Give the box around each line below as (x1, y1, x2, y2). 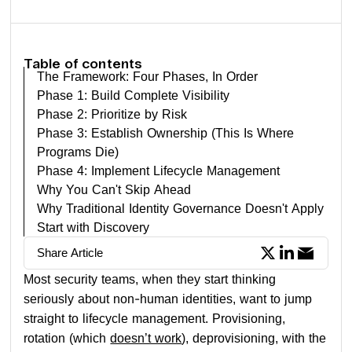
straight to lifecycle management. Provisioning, (24, 310, 286, 326)
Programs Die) (37, 144, 119, 159)
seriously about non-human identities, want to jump (24, 291, 313, 306)
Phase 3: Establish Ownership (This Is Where (37, 125, 295, 141)
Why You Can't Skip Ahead (37, 181, 192, 197)
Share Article (37, 245, 104, 260)
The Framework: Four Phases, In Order (37, 68, 258, 84)
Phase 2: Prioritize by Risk (37, 106, 188, 122)
